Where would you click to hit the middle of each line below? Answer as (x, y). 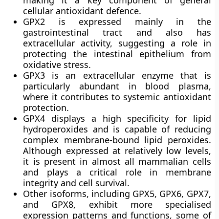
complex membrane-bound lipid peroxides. (117, 140)
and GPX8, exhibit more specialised (117, 204)
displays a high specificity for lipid (128, 118)
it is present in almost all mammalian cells (117, 161)
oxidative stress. (57, 65)
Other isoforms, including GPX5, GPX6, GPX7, (117, 194)
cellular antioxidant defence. (82, 11)
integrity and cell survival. (77, 183)
